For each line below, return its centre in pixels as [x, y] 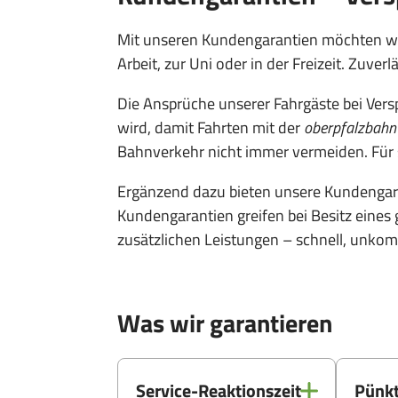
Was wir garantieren [225, 323]
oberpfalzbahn [350, 127]
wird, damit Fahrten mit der [211, 127]
